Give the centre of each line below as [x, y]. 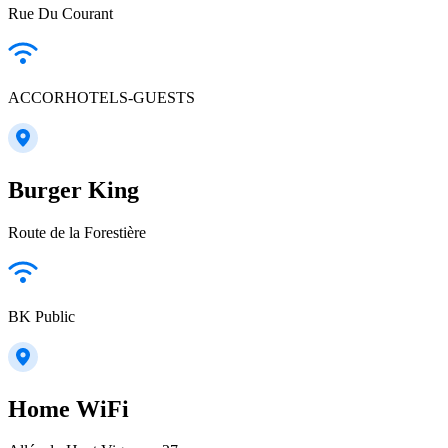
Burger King [73, 189]
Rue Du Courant [60, 13]
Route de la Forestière [77, 232]
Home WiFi [68, 408]
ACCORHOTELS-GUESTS [101, 97]
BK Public [41, 316]
